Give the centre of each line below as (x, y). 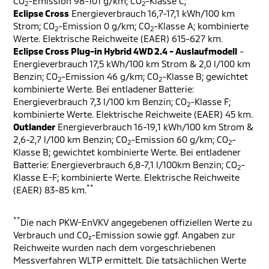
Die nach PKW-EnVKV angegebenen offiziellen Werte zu (136, 222)
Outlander (34, 127)
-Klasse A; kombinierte (201, 26)
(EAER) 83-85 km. (50, 190)
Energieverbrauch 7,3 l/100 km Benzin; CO (100, 101)
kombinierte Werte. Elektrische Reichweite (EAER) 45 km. (133, 114)
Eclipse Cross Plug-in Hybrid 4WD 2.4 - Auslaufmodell (125, 51)
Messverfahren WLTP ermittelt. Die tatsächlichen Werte (130, 260)
